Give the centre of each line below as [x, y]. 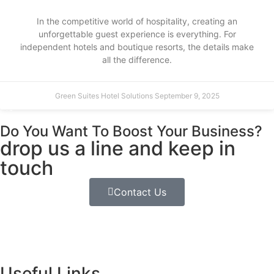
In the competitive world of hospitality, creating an [137, 21]
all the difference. [137, 60]
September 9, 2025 [187, 96]
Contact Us [140, 192]
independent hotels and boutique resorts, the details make [137, 47]
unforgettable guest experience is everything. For [137, 34]
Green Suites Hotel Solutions [105, 96]
